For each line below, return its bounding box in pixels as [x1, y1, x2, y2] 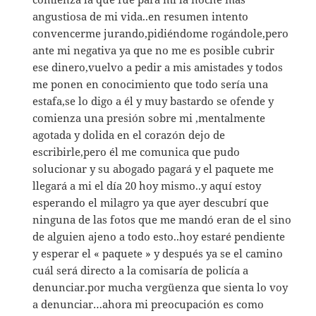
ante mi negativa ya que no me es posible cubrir [32, 42, 275, 57]
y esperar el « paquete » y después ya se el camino [32, 245, 284, 260]
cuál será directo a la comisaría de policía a [32, 262, 249, 277]
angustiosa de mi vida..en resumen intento [32, 8, 249, 23]
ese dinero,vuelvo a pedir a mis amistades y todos [32, 59, 284, 74]
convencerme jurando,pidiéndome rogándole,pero [32, 25, 289, 40]
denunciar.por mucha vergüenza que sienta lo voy [32, 279, 288, 294]
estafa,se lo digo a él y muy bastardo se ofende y [32, 93, 274, 108]
